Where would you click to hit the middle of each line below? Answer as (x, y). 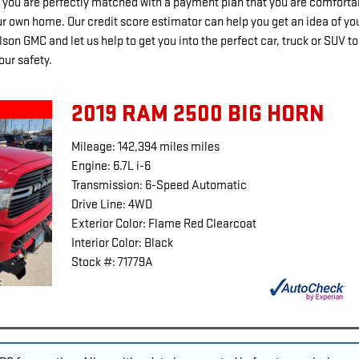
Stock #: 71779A (112, 262)
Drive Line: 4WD (111, 204)
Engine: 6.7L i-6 (111, 166)
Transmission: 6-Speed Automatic (159, 185)
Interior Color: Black (122, 243)
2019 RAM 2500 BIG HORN (198, 114)
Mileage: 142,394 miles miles (145, 147)
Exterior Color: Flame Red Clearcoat (163, 224)
